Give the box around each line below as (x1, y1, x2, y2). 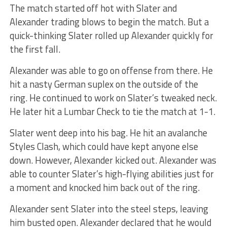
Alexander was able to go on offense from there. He (9, 63, 213, 78)
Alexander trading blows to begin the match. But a (9, 14, 209, 29)
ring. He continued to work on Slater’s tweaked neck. (9, 90, 217, 105)
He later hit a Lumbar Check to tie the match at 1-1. (9, 104, 215, 119)
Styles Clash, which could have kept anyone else (9, 139, 198, 154)
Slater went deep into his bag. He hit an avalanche (9, 125, 207, 140)
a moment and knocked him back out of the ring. (9, 180, 200, 195)
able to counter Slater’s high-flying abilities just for (9, 166, 214, 181)
